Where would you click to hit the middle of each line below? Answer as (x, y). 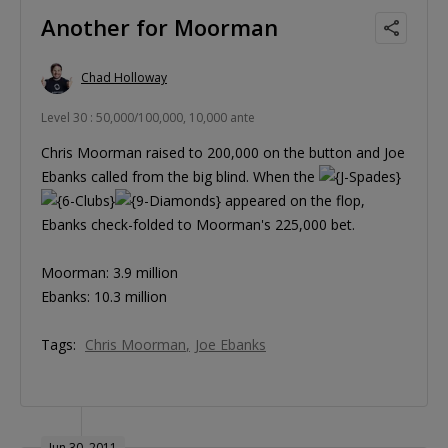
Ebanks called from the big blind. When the (180, 176)
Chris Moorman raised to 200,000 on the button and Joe (223, 152)
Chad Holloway (124, 78)
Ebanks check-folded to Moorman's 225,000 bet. (198, 224)
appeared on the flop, (293, 200)
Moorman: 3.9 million (109, 272)
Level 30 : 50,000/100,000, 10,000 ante (148, 117)
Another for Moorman (159, 26)
